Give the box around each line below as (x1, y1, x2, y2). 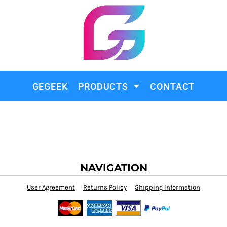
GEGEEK (32, 81, 68, 92)
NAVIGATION (80, 162, 147, 174)
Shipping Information (135, 183, 200, 191)
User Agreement (27, 183, 75, 191)
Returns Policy (83, 183, 127, 191)
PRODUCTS (78, 81, 131, 92)
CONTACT (150, 81, 195, 92)
